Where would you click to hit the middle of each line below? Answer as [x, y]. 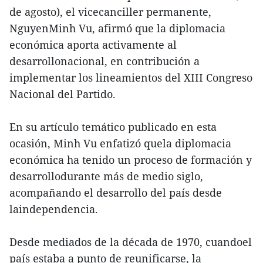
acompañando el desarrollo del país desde [116, 193]
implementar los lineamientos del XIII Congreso [131, 77]
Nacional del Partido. [63, 94]
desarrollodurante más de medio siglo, [106, 176]
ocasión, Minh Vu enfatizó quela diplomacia [120, 143]
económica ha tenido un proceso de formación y [131, 160]
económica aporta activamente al [93, 45]
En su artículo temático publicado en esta [113, 127]
